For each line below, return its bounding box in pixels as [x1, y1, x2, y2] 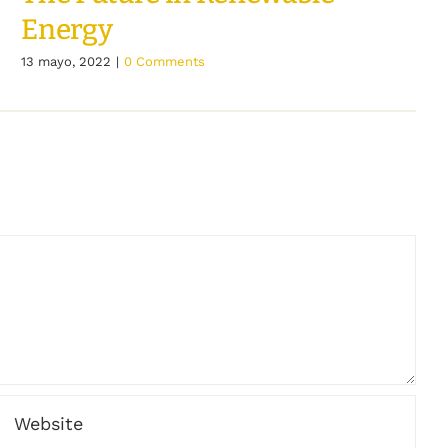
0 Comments [124, 53, 206, 69]
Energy [21, 12, 113, 46]
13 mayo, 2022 [21, 53, 112, 69]
